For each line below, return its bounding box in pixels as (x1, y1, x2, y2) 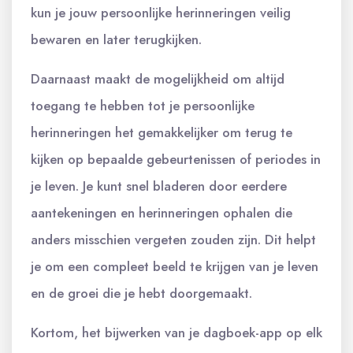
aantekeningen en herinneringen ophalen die (31, 203, 292, 222)
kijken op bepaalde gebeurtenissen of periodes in (31, 149, 321, 169)
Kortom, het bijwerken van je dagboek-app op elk (31, 322, 322, 342)
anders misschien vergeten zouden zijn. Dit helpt (31, 229, 316, 249)
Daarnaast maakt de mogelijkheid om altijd (31, 69, 284, 88)
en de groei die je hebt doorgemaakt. (31, 283, 252, 303)
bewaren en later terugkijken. (31, 29, 202, 49)
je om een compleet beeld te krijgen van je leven (31, 256, 318, 276)
